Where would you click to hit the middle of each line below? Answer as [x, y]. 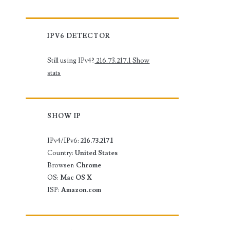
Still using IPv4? [71, 60]
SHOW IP [64, 116]
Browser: [62, 165]
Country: [61, 153]
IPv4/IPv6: [64, 140]
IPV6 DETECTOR [79, 36]
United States [97, 153]
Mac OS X [76, 177]
